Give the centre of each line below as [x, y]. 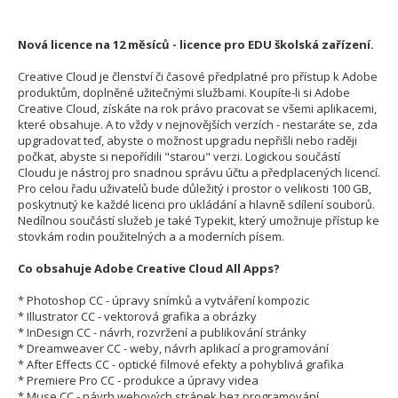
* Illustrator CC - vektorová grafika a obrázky [137, 317]
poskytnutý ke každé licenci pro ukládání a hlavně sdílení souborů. [196, 205]
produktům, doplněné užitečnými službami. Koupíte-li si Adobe [184, 93]
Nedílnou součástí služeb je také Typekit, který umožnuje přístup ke [199, 221]
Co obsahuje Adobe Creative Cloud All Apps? [149, 269]
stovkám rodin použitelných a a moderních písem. [151, 237]
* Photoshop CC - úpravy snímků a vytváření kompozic [163, 301]
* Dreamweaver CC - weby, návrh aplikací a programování [173, 349]
